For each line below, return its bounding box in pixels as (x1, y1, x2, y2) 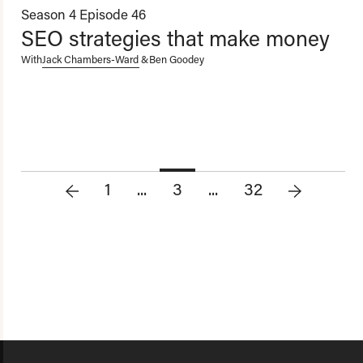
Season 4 (21, 5, 76, 23)
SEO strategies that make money (21, 23, 330, 53)
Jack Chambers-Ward (42, 53, 139, 66)
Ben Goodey (149, 53, 204, 66)
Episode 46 (79, 5, 146, 23)
